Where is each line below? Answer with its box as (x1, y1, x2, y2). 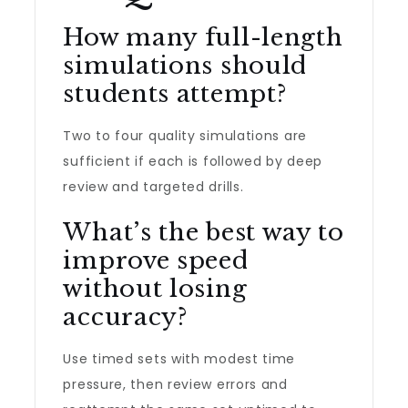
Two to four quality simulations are (63, 127, 307, 145)
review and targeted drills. (63, 178, 244, 196)
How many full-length (63, 23, 343, 52)
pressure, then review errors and (63, 375, 288, 393)
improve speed (63, 246, 249, 275)
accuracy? (63, 302, 189, 331)
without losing (63, 274, 248, 303)
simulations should (63, 51, 308, 80)
